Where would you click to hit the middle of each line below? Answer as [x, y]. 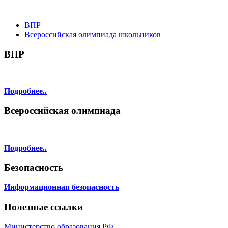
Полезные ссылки [44, 207]
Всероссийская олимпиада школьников [93, 34]
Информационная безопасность [62, 187]
